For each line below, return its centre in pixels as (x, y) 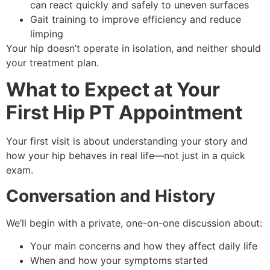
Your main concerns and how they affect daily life (144, 246)
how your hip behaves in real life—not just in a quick (126, 156)
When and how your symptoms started (119, 261)
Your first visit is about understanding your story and (127, 141)
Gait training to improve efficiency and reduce (136, 19)
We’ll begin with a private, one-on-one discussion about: (134, 223)
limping (47, 33)
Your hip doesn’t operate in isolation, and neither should (133, 48)
